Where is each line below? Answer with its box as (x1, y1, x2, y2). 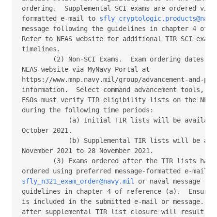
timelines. (22, 45, 64, 53)
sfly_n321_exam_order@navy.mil (22, 177, 134, 185)
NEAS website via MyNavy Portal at (22, 65, 154, 73)
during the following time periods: (22, 106, 157, 114)
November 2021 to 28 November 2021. (22, 146, 157, 155)
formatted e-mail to (22, 14, 99, 22)
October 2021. (22, 126, 76, 134)
